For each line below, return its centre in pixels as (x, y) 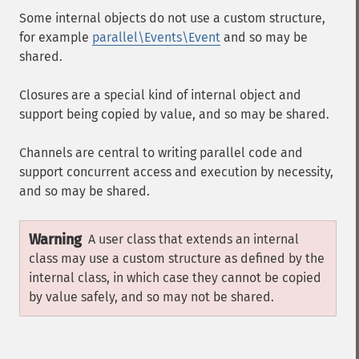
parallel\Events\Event (156, 37)
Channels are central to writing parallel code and (161, 153)
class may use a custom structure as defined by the (177, 258)
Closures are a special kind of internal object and (160, 95)
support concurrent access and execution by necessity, (176, 172)
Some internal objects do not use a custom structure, (172, 18)
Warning (55, 240)
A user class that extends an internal (194, 239)
